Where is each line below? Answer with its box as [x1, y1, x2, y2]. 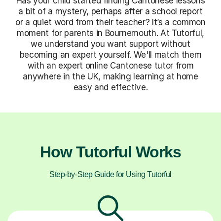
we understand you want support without [31, 38, 190, 49]
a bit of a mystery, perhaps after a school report [18, 6, 203, 16]
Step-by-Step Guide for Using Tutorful [49, 170, 172, 179]
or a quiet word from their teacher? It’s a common [15, 17, 206, 27]
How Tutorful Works [39, 143, 182, 161]
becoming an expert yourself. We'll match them [19, 49, 202, 60]
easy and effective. [73, 82, 148, 92]
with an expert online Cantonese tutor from [27, 60, 194, 71]
